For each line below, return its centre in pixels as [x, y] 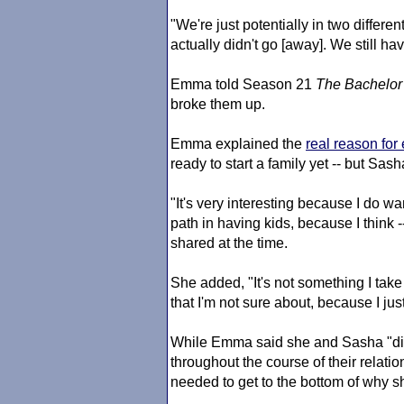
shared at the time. [229, 243]
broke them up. [218, 104]
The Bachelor [359, 84]
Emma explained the [238, 144]
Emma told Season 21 [243, 84]
